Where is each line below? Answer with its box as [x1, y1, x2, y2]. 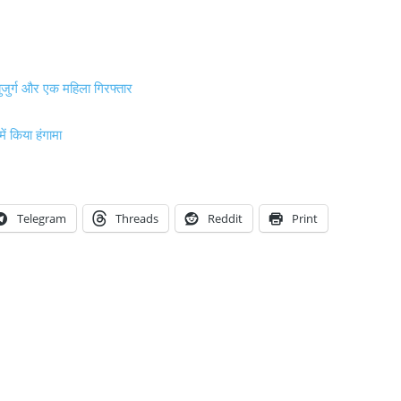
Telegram [17, 209, 66, 226]
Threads [115, 209, 158, 226]
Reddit [208, 209, 243, 226]
